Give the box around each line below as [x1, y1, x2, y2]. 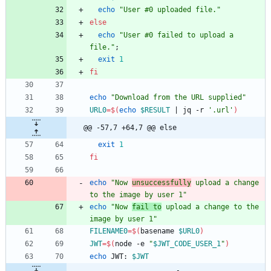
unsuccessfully [132, 178, 191, 188]
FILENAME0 [90, 227, 128, 236]
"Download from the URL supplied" [111, 93, 246, 102]
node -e [115, 240, 149, 249]
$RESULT [140, 106, 170, 115]
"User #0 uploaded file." [119, 5, 221, 15]
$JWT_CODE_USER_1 [153, 240, 221, 249]
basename [140, 227, 178, 236]
